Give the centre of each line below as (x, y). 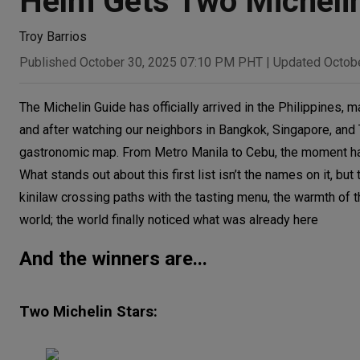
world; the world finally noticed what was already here (169, 219)
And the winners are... (113, 258)
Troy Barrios (53, 37)
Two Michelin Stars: (88, 312)
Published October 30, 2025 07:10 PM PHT (141, 62)
